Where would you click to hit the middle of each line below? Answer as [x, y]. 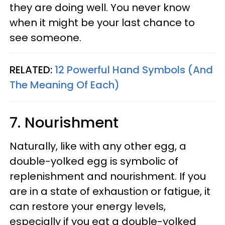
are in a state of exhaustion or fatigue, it [110, 191]
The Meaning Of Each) [65, 85]
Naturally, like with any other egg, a [98, 146]
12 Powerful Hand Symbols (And [134, 70]
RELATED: [32, 70]
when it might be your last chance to [102, 22]
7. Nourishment [64, 122]
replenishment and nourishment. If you [108, 176]
